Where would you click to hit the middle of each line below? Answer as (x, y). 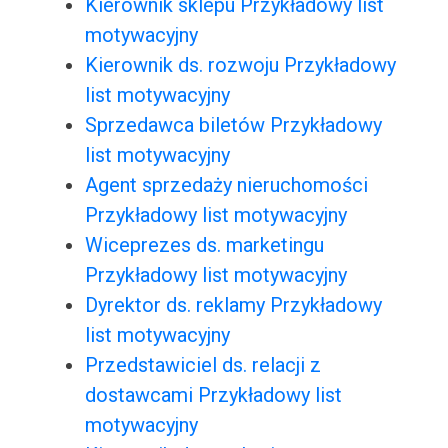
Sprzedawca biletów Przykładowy (233, 125)
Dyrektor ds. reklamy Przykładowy (233, 305)
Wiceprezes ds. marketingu (204, 245)
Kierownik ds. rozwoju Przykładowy (240, 65)
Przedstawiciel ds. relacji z (202, 365)
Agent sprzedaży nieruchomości (226, 185)
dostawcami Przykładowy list (213, 395)
